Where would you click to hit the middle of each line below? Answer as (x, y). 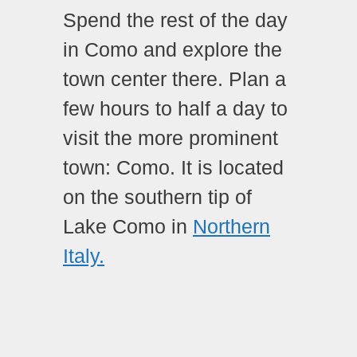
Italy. (84, 256)
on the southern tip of (157, 197)
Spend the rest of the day (175, 20)
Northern (231, 227)
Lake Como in (128, 227)
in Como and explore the (173, 50)
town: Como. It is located (173, 168)
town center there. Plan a (175, 79)
